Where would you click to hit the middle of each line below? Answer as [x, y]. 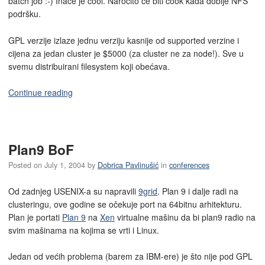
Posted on [26, 165]
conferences [189, 165]
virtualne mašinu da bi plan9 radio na [185, 217]
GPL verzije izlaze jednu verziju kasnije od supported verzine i [124, 40]
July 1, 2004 [65, 165]
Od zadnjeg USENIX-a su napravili [73, 191]
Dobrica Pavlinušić [128, 165]
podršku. [25, 14]
